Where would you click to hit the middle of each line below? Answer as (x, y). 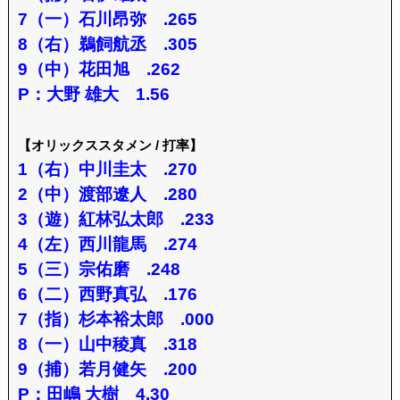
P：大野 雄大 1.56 (93, 94)
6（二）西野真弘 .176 (107, 294)
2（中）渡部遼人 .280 (107, 194)
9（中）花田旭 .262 (99, 69)
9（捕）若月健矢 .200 (107, 369)
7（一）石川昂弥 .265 (107, 19)
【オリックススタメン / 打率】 (110, 145)
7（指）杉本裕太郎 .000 (116, 319)
